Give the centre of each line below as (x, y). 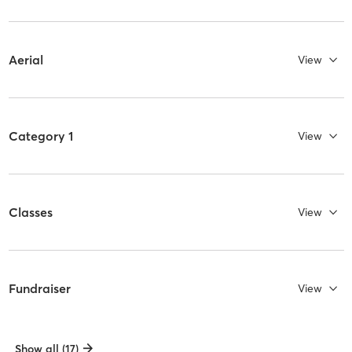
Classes (30, 212)
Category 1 (40, 136)
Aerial (26, 59)
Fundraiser (39, 288)
